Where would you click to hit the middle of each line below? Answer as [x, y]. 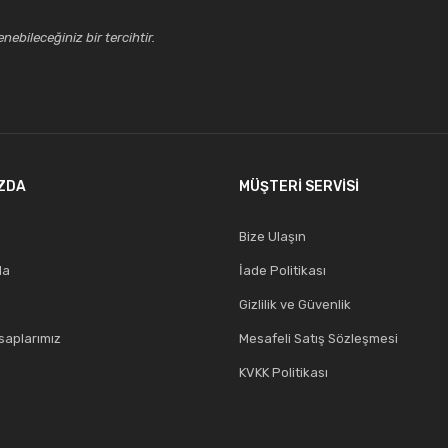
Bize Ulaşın [272, 237]
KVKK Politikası [283, 373]
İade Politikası [282, 271]
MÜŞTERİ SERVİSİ [298, 187]
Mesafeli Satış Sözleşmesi [318, 339]
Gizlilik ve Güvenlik [294, 305]
